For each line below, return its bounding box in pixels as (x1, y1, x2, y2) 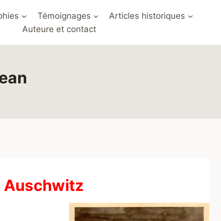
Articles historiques (109, 10, 185, 21)
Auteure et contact (22, 24, 97, 34)
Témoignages (37, 10, 91, 21)
